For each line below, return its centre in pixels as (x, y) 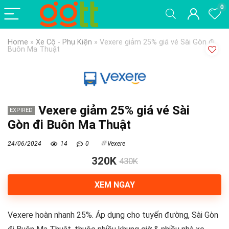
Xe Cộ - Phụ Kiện (64, 42)
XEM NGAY (114, 185)
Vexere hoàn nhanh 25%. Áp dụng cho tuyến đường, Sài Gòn (113, 215)
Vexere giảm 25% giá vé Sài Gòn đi (157, 42)
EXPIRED (21, 110)
